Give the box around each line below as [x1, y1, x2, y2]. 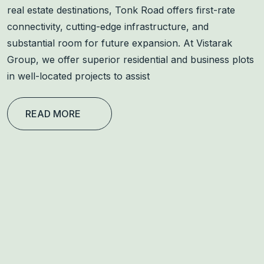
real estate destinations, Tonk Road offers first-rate [7, 4, 235, 16]
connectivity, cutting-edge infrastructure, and [7, 20, 209, 32]
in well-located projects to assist [7, 70, 150, 82]
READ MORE [25, 107, 81, 120]
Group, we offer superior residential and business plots [7, 53, 254, 65]
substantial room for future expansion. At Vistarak [7, 37, 232, 49]
